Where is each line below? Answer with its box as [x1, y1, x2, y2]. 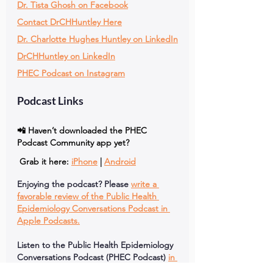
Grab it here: [17, 156, 71, 167]
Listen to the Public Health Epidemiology [17, 239, 175, 250]
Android [104, 156, 136, 167]
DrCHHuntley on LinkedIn [17, 51, 115, 62]
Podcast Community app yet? [17, 137, 129, 148]
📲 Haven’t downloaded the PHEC [17, 125, 149, 136]
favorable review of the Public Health [17, 191, 159, 202]
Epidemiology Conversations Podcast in [17, 203, 170, 214]
